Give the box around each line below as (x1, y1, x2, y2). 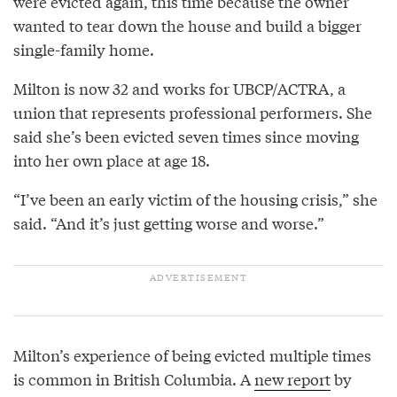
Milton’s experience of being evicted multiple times (13, 343, 371, 366)
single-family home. (13, 37, 154, 60)
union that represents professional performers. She (13, 100, 372, 123)
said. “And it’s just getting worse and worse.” (13, 211, 324, 234)
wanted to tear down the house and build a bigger (13, 13, 362, 36)
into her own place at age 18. (13, 148, 210, 171)
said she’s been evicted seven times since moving (13, 124, 359, 147)
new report (254, 367, 331, 390)
